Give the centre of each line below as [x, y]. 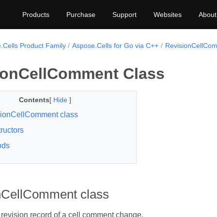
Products [36, 15]
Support [124, 15]
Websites [168, 15]
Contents [34, 100]
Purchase [81, 15]
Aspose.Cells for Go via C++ [116, 46]
